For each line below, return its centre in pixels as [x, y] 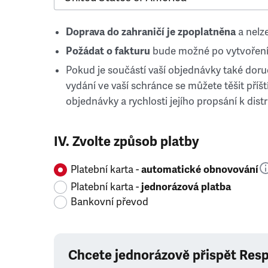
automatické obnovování [200, 170]
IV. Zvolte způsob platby [127, 141]
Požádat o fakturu [108, 51]
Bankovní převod [109, 202]
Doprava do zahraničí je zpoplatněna [151, 32]
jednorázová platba [186, 187]
